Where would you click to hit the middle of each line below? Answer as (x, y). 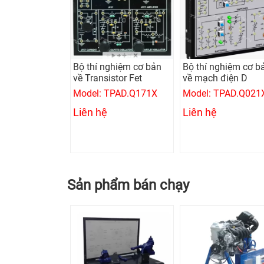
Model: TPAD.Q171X (115, 93)
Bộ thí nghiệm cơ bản (117, 67)
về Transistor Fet (108, 78)
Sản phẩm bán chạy (128, 185)
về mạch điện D (215, 78)
